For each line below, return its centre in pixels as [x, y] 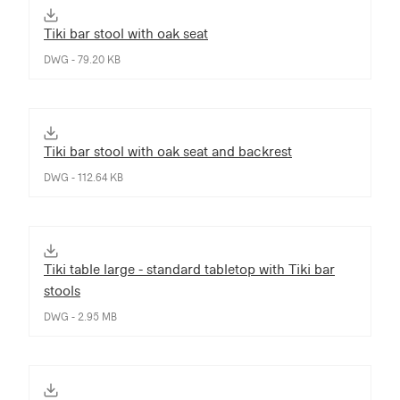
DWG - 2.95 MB [80, 317]
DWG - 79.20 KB [82, 59]
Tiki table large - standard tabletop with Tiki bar [189, 269]
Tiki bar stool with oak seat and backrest [168, 151]
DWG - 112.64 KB [83, 177]
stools [62, 290]
